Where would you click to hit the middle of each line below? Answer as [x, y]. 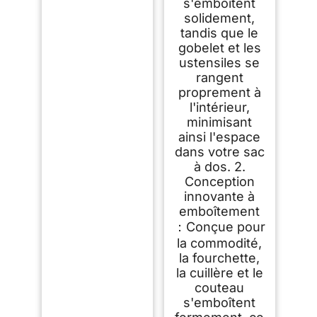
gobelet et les [219, 47]
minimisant [220, 122]
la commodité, [220, 243]
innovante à [220, 196]
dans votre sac [219, 151]
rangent [219, 77]
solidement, [220, 18]
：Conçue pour [220, 226]
